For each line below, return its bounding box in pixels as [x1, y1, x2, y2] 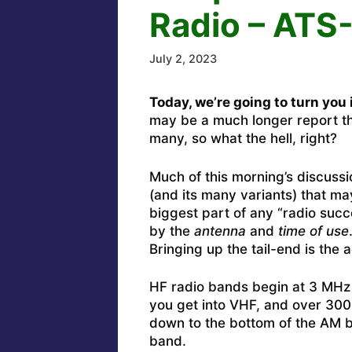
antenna [193, 222, 246, 239]
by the [148, 222, 194, 239]
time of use [277, 222, 349, 239]
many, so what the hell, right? [148, 130, 337, 147]
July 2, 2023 [148, 52, 217, 66]
